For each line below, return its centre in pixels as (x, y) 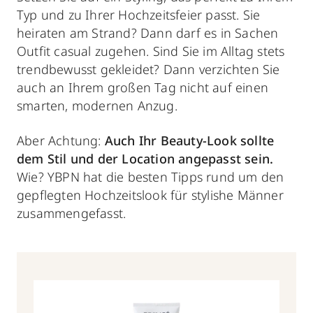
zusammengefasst (70, 213)
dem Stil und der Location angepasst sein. (145, 159)
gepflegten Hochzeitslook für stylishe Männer (150, 195)
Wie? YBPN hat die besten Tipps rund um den (151, 177)
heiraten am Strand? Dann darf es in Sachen (148, 33)
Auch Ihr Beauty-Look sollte (189, 140)
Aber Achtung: (61, 140)
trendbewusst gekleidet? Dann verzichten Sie (148, 69)
